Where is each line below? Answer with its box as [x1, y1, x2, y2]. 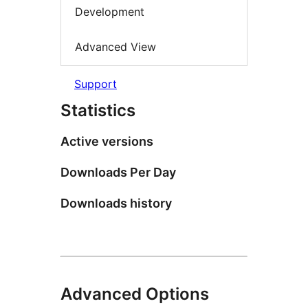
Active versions [60, 133, 153, 148]
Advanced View [75, 40, 156, 54]
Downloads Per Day [60, 164, 176, 179]
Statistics [60, 100, 135, 120]
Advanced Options [60, 283, 209, 304]
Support [74, 76, 117, 91]
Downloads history [60, 195, 172, 210]
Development [75, 4, 144, 19]
